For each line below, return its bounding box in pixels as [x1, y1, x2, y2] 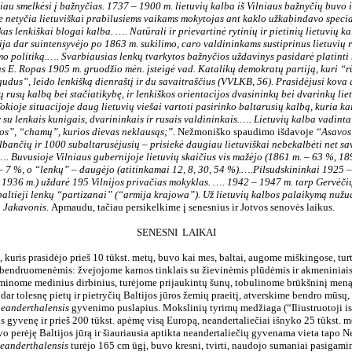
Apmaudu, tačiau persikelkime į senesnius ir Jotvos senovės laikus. [50, 201, 335, 213]
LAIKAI [181, 226, 216, 238]
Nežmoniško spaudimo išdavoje [177, 126, 316, 137]
